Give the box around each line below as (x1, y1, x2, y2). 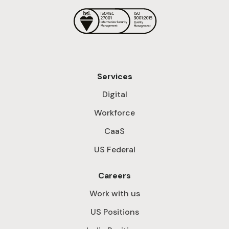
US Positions (90, 207, 139, 218)
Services (97, 71, 132, 82)
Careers (98, 170, 131, 181)
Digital (102, 89, 127, 100)
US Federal (94, 144, 135, 155)
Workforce (94, 107, 135, 119)
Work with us (89, 188, 140, 199)
